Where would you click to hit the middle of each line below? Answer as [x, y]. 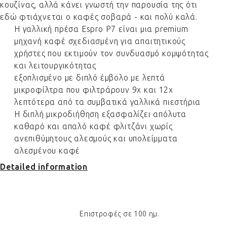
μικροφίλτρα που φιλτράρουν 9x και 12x [94, 90]
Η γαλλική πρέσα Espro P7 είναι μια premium [101, 29]
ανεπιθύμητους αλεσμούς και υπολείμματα [96, 139]
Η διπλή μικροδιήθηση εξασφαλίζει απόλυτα [100, 114]
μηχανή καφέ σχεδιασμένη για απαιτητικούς [100, 41]
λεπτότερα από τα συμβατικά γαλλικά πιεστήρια [108, 102]
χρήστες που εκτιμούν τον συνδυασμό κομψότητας [111, 53]
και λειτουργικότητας [55, 66]
